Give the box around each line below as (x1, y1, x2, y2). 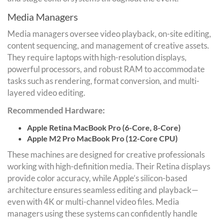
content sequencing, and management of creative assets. (7, 40, 209, 51)
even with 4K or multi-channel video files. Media (7, 196, 179, 207)
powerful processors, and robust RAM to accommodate (7, 63, 205, 74)
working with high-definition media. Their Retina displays (7, 161, 210, 171)
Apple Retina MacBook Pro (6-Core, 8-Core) (27, 122, 181, 132)
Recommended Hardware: (7, 105, 105, 115)
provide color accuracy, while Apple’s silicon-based (7, 172, 188, 183)
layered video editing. (7, 87, 85, 98)
